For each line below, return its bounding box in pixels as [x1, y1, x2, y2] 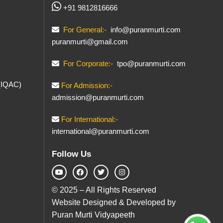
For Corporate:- [61, 59, 113, 68]
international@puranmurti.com [51, 127, 149, 135]
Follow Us [51, 149, 91, 159]
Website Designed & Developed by [51, 198, 176, 207]
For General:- [61, 25, 107, 34]
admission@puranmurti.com [51, 93, 144, 102]
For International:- [61, 115, 118, 123]
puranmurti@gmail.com [51, 37, 128, 46]
